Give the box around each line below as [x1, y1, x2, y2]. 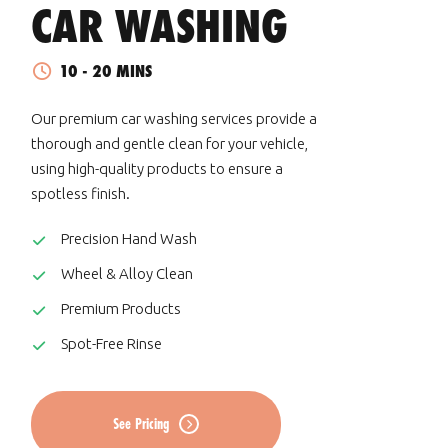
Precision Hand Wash [61, 230, 197, 247]
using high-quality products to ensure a [31, 160, 283, 177]
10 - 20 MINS [59, 59, 152, 82]
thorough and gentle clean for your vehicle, [31, 135, 308, 152]
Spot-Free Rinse [61, 335, 162, 352]
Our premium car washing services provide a [31, 110, 317, 127]
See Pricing [113, 413, 169, 434]
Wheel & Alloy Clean [61, 265, 193, 282]
